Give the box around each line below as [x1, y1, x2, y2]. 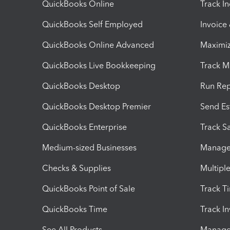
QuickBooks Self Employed [42, 19, 143, 29]
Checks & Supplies [42, 163, 111, 173]
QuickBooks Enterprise [42, 122, 127, 132]
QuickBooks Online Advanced [42, 40, 154, 50]
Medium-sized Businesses [42, 142, 137, 152]
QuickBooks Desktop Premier [42, 101, 151, 111]
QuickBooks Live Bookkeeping [42, 60, 156, 70]
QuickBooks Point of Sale [42, 183, 135, 194]
